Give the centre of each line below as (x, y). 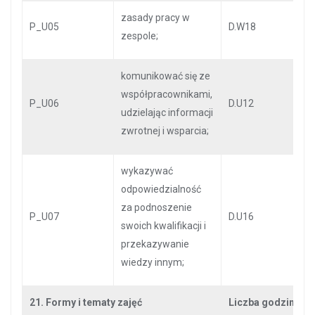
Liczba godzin (262, 302)
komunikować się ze (166, 76)
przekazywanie (155, 244)
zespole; (140, 36)
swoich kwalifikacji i (163, 226)
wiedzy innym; (153, 262)
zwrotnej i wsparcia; (165, 131)
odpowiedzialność (161, 189)
